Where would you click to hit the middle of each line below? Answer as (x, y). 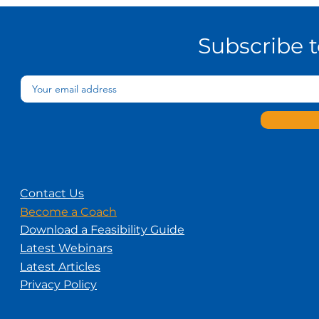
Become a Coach (68, 212)
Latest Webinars (66, 248)
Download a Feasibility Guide (102, 230)
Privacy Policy (58, 284)
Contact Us (52, 193)
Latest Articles (60, 267)
